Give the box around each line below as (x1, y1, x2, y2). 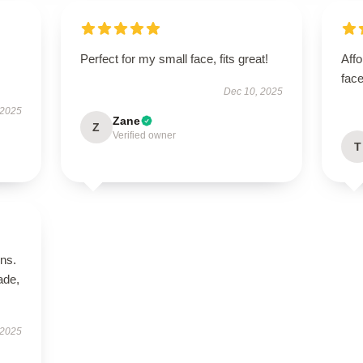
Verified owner (112, 130, 176, 141)
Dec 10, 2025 (224, 86, 284, 97)
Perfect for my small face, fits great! (79, 52, 268, 66)
